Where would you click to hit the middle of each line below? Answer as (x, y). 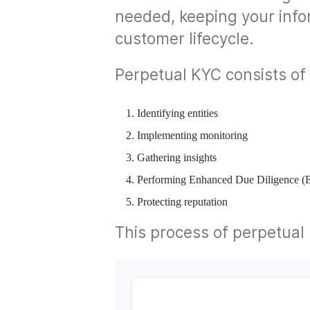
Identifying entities (177, 113)
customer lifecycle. (184, 38)
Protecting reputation (182, 202)
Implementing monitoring (192, 135)
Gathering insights (177, 157)
